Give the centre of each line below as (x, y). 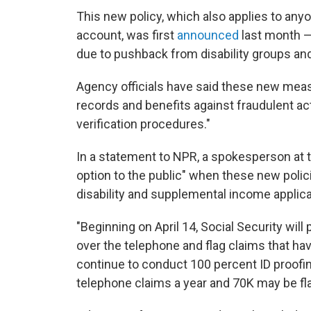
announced (208, 35)
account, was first (127, 35)
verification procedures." (143, 124)
